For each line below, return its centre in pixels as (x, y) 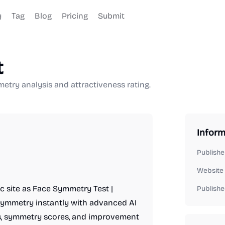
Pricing (75, 16)
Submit (111, 16)
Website (210, 171)
